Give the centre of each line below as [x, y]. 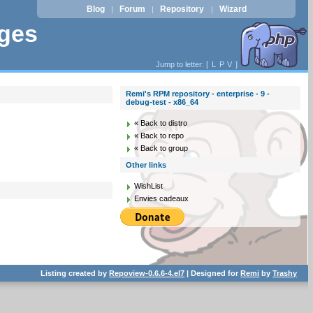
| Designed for [213, 273]
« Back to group [161, 148]
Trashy [285, 273]
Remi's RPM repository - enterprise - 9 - [198, 94]
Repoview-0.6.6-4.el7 [147, 273]
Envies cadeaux [162, 198]
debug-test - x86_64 [162, 102]
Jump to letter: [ [183, 64]
